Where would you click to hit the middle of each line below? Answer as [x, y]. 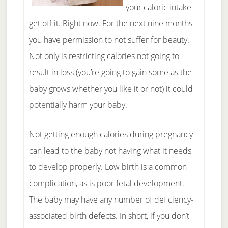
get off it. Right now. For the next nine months [110, 23]
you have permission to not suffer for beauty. [109, 40]
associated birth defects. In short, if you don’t [109, 216]
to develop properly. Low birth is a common [108, 167]
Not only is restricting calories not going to [104, 56]
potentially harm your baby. [78, 105]
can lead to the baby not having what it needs [110, 151]
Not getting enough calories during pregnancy [111, 134]
